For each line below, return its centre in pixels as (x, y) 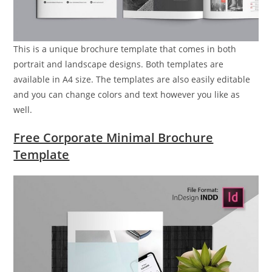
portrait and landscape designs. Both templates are (119, 64)
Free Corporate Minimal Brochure (114, 138)
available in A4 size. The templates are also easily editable (132, 80)
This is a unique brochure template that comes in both (125, 49)
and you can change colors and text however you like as (127, 95)
